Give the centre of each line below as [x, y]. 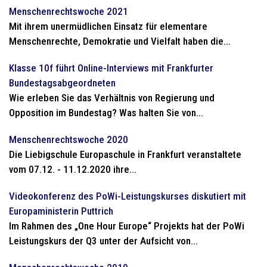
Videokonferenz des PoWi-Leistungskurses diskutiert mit [128, 196]
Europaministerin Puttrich [61, 211]
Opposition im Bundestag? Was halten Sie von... [106, 113]
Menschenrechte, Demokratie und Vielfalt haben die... [120, 41]
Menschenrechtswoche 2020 [69, 139]
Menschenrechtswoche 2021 [69, 11]
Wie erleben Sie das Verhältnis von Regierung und [112, 98]
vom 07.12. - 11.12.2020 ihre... [73, 169]
